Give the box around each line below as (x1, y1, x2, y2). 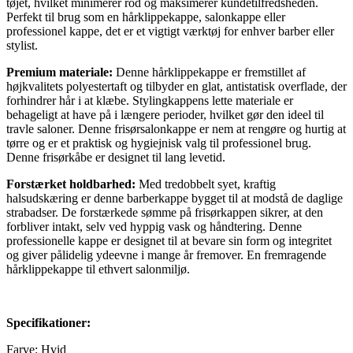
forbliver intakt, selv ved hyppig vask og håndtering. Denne (6, 219, 302, 233)
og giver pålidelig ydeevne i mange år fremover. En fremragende (6, 247, 326, 262)
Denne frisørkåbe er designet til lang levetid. (6, 150, 225, 164)
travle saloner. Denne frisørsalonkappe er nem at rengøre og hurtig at (6, 121, 346, 136)
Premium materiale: (6, 65, 113, 79)
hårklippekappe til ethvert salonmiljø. (6, 262, 190, 276)
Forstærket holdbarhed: (6, 176, 136, 191)
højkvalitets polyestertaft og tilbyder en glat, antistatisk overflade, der (6, 79, 347, 93)
